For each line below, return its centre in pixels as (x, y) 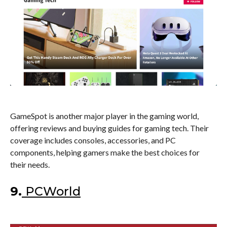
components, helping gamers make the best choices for (105, 152)
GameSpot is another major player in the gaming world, (104, 116)
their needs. (30, 164)
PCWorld (53, 191)
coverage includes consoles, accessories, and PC (93, 140)
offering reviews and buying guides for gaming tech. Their (109, 128)
